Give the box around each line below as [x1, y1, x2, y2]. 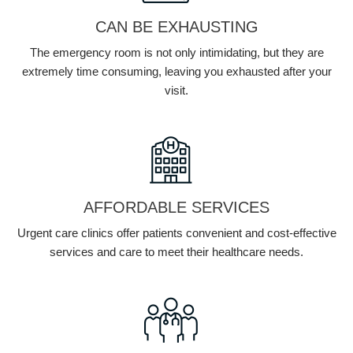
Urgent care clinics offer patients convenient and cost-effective [17, 225, 336, 240]
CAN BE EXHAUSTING [95, 17, 258, 35]
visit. [165, 83, 188, 97]
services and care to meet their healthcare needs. [50, 244, 303, 258]
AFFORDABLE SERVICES [84, 198, 269, 216]
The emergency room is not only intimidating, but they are [29, 45, 324, 59]
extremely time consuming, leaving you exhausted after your [21, 64, 332, 78]
